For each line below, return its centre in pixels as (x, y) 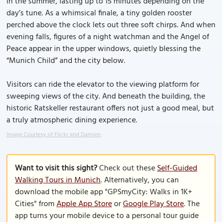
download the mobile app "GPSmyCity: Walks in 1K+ (104, 192)
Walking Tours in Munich (58, 180)
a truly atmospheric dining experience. (72, 120)
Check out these (127, 168)
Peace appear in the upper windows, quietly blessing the (104, 49)
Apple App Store (84, 204)
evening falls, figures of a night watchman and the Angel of (108, 37)
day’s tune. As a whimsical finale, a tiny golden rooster (99, 13)
